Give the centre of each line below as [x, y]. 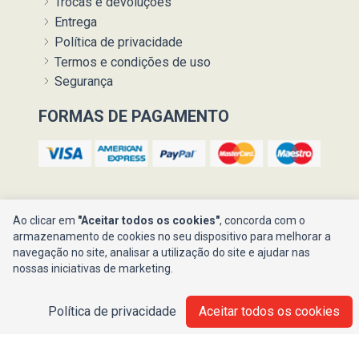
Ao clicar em [45, 220]
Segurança [82, 82]
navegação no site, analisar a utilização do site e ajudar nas [161, 252]
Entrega [74, 22]
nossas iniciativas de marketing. [93, 268]
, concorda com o [262, 220]
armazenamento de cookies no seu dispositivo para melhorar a [172, 236]
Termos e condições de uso [131, 62]
